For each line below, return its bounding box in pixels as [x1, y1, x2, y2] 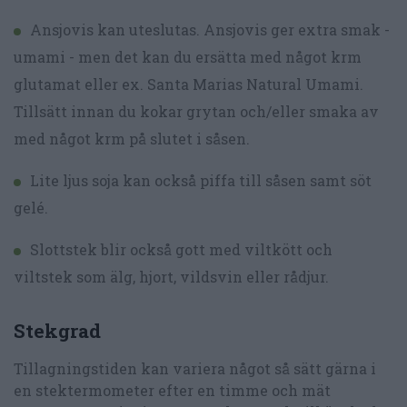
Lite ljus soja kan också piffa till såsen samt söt [30, 170, 372, 190]
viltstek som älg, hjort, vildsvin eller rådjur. [14, 266, 329, 286]
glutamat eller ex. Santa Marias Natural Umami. [14, 74, 363, 94]
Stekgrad [14, 318, 101, 344]
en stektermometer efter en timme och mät [14, 381, 331, 401]
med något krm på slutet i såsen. [14, 128, 250, 148]
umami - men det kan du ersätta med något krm [14, 46, 362, 66]
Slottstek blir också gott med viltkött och [30, 239, 333, 259]
